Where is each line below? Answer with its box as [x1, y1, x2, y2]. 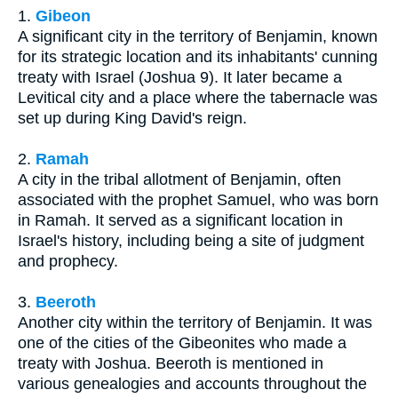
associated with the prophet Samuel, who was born [18, 191, 378, 210]
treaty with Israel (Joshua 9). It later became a [18, 68, 342, 87]
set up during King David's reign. [18, 109, 247, 128]
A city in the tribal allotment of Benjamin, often [18, 171, 341, 189]
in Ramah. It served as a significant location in [18, 211, 343, 230]
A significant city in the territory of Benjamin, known [18, 28, 378, 46]
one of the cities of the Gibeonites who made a [18, 334, 346, 353]
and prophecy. [18, 252, 118, 271]
